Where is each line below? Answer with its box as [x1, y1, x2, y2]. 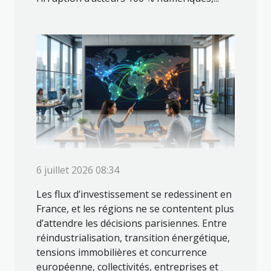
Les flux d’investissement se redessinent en [36, 187, 232, 201]
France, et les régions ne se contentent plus [36, 201, 234, 215]
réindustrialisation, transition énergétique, [36, 230, 230, 244]
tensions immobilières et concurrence [36, 245, 207, 259]
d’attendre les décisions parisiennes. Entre [36, 216, 227, 230]
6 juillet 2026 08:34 [36, 163, 119, 177]
